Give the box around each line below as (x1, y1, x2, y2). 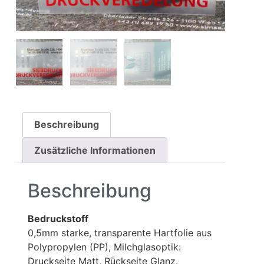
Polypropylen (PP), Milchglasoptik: (27, 240, 181, 253)
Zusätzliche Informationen (34, 144, 156, 157)
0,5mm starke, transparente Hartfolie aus (27, 226, 212, 239)
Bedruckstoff (27, 212, 88, 225)
